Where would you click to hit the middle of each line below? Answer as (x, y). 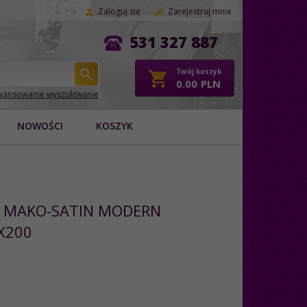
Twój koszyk (198, 72)
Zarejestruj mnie (200, 11)
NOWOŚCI (40, 125)
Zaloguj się (119, 11)
